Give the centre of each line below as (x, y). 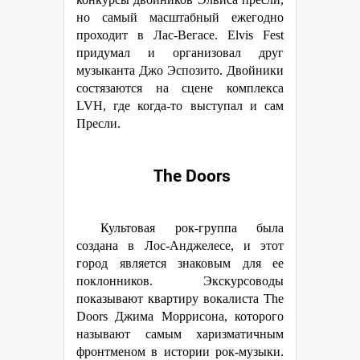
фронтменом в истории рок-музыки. (180, 352)
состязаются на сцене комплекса (180, 88)
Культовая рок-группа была (192, 228)
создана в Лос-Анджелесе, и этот (180, 245)
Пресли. (98, 123)
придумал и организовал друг (180, 53)
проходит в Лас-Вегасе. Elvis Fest (180, 35)
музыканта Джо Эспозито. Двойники (180, 70)
